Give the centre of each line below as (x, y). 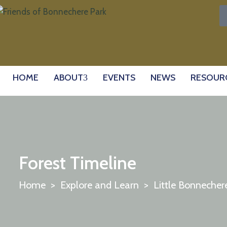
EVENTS (119, 78)
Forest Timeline (78, 163)
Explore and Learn (100, 185)
